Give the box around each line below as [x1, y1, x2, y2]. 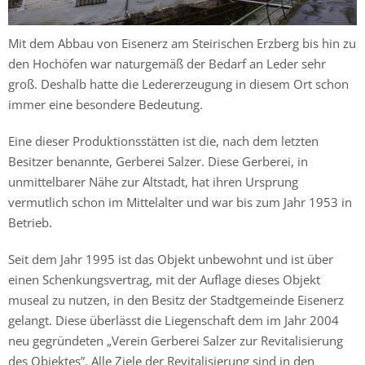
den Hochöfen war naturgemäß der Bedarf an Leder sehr [8, 55, 326, 72]
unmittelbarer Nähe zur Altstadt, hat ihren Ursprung [8, 173, 298, 190]
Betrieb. [8, 213, 52, 231]
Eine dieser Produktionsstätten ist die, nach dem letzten [8, 132, 319, 149]
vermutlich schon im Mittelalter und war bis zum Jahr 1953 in [8, 193, 352, 210]
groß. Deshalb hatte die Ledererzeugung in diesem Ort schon [8, 75, 349, 92]
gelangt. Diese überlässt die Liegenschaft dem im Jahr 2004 [8, 311, 339, 328]
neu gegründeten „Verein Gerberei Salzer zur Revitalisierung [8, 332, 343, 349]
